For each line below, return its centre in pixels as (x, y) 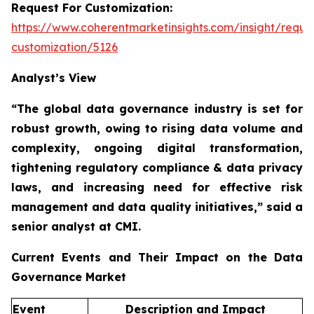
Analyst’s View (54, 78)
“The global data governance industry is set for (157, 109)
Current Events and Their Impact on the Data (157, 258)
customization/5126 (64, 47)
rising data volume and (232, 129)
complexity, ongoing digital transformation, (157, 148)
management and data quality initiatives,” (139, 207)
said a (285, 207)
